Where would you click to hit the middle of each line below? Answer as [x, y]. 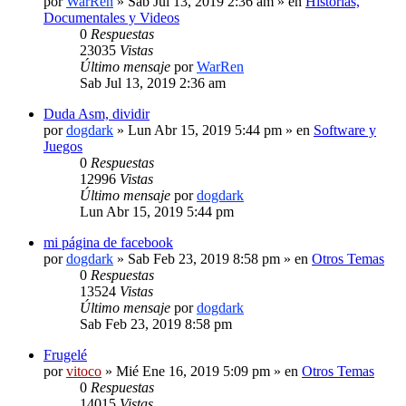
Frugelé [65, 354]
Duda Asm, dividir [97, 113]
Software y [345, 130]
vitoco [84, 371]
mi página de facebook [108, 242]
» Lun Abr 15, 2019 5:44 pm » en [213, 130]
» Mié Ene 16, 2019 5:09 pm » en [202, 371]
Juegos [63, 146]
